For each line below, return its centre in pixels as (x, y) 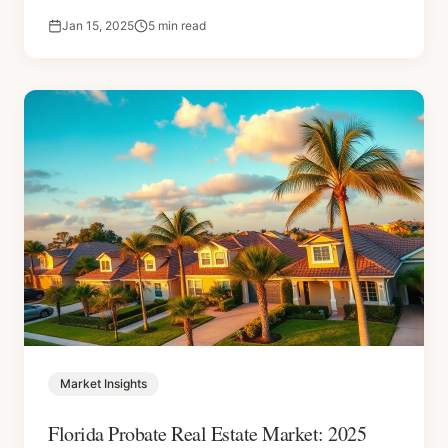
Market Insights (103, 383)
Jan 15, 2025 (98, 25)
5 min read (177, 25)
